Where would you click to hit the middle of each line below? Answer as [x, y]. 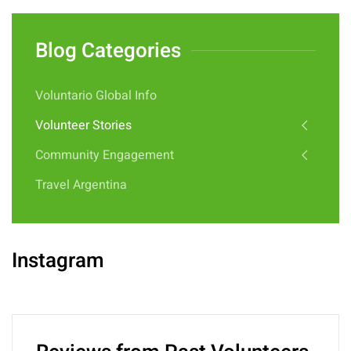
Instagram [58, 261]
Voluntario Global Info [96, 95]
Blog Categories [108, 51]
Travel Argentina [81, 185]
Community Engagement [105, 155]
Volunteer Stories [83, 125]
